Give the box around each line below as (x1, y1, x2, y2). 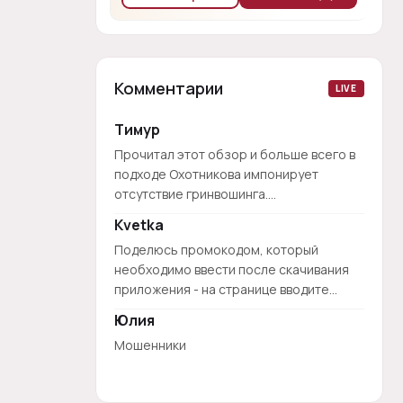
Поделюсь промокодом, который (114, 241, 318, 258)
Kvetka (114, 215, 164, 235)
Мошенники (114, 336, 186, 354)
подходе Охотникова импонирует (114, 166, 318, 183)
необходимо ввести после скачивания (114, 261, 349, 278)
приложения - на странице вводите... (114, 281, 337, 298)
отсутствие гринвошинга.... (114, 185, 276, 202)
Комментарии (114, 77, 223, 99)
